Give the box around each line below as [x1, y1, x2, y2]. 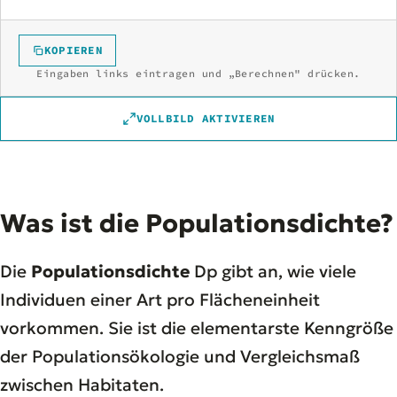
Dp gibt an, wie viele [190, 260, 356, 282]
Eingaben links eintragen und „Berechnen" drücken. [36, 66, 361, 80]
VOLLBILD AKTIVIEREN [136, 111, 276, 125]
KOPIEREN [44, 43, 103, 57]
